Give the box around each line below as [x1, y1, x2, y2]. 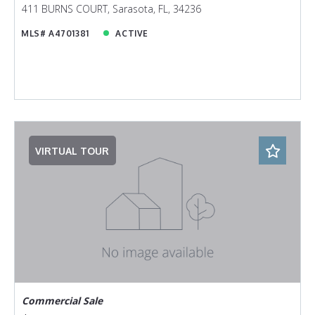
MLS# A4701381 [21, 27, 89, 39]
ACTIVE [115, 27, 148, 39]
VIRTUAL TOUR [35, 144, 110, 157]
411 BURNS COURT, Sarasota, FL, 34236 [21, 1, 201, 15]
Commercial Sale [21, 294, 103, 308]
